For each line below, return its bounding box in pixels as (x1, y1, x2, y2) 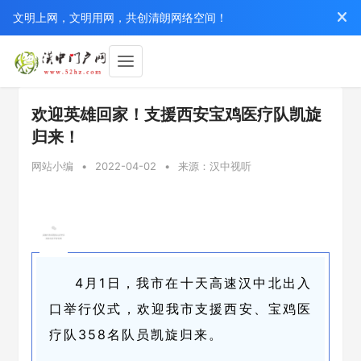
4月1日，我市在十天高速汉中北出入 (75, 275, 312, 291)
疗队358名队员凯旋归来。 (49, 326, 223, 342)
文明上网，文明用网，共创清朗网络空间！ (13, 10, 227, 24)
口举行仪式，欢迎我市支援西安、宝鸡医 (49, 301, 312, 317)
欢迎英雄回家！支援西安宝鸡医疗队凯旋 (31, 105, 322, 124)
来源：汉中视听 (178, 160, 251, 172)
